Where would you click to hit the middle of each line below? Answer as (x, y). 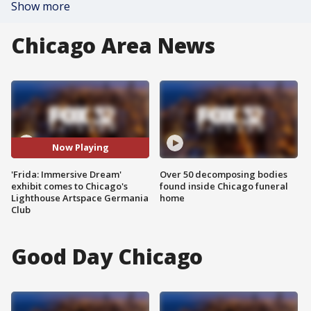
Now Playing (80, 148)
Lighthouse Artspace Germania (80, 197)
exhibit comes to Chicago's (69, 186)
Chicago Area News (114, 45)
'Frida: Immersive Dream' (66, 174)
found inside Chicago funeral (224, 186)
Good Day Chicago (107, 256)
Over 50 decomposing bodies (224, 174)
